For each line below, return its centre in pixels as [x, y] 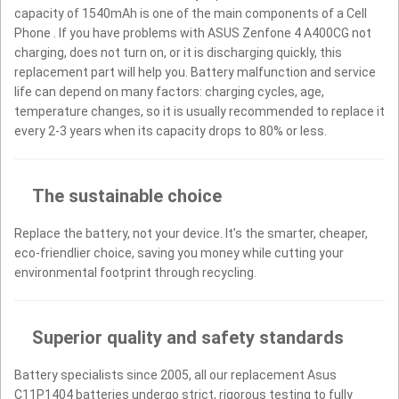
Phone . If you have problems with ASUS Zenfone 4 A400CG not [193, 33]
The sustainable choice [127, 195]
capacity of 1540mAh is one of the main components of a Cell [191, 13]
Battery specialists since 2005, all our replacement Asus [175, 375]
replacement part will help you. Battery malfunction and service [195, 72]
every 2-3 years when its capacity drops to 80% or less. [171, 130]
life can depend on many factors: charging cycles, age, [169, 91]
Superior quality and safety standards [188, 337]
